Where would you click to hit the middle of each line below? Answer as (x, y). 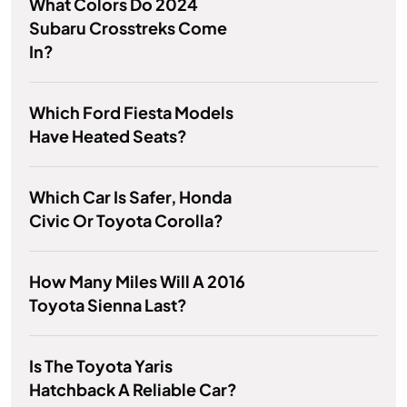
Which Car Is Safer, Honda (130, 197)
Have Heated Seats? (108, 136)
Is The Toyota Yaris (101, 366)
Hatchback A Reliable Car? (133, 390)
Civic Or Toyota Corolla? (126, 221)
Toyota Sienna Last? (108, 305)
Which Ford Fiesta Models (131, 113)
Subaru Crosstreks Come (128, 28)
